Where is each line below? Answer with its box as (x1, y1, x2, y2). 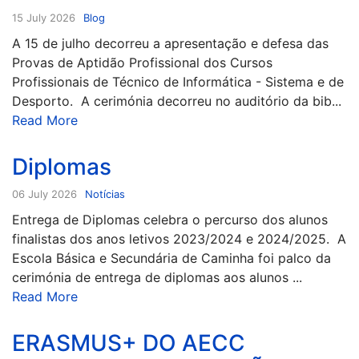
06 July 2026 (12, 187, 77, 200)
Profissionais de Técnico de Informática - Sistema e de (12, 73, 344, 90)
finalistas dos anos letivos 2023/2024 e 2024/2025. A (12, 230, 346, 247)
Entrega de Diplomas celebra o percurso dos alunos (12, 211, 328, 228)
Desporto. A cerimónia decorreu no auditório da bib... (12, 92, 341, 109)
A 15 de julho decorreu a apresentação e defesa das (12, 34, 329, 51)
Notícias (85, 187, 125, 200)
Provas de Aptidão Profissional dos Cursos (12, 54, 272, 71)
